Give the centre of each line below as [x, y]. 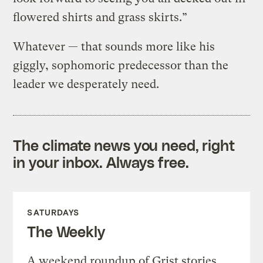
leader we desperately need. [86, 84]
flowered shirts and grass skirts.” [100, 17]
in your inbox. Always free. [101, 162]
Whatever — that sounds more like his [114, 46]
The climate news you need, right [124, 145]
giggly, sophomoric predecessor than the [121, 65]
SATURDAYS [53, 212]
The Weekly [66, 231]
